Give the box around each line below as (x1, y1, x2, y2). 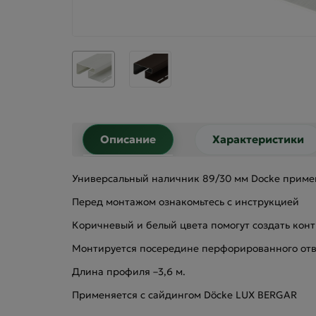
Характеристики (212, 132, 304, 146)
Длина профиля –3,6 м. (72, 265, 186, 278)
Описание (100, 132, 156, 146)
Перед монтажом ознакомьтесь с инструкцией (72, 195, 299, 208)
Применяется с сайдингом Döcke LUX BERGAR (72, 288, 297, 301)
